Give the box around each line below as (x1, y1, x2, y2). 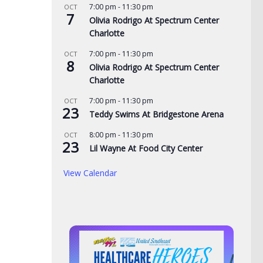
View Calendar (63, 167, 117, 178)
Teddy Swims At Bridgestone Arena (89, 109, 224, 120)
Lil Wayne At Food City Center (89, 143, 203, 154)
